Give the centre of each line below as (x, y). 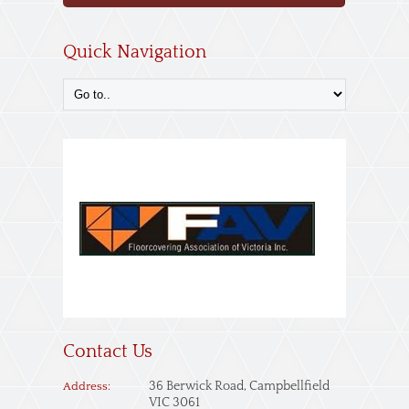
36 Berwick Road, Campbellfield (239, 386)
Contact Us (108, 351)
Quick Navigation (135, 52)
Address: (87, 386)
